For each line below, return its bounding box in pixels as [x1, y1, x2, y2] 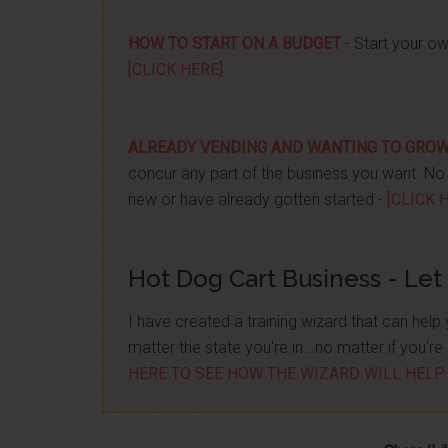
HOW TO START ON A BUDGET [128, 34, 341, 53]
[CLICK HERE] [128, 60, 223, 79]
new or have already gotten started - [128, 190, 387, 209]
